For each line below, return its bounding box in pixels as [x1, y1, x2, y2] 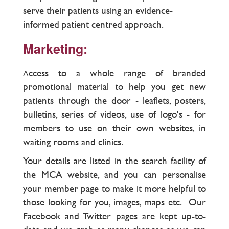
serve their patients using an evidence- [23, 3, 173, 17]
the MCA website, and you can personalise [23, 167, 206, 181]
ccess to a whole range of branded [29, 65, 206, 80]
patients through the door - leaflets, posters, [23, 93, 206, 107]
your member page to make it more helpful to [23, 181, 206, 195]
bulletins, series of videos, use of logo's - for [23, 107, 206, 121]
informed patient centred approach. [23, 17, 164, 31]
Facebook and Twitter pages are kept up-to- [23, 209, 206, 223]
